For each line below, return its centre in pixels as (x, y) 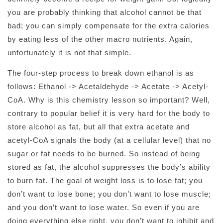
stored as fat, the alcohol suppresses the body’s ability (109, 167)
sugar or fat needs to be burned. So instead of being (104, 154)
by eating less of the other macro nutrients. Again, (100, 39)
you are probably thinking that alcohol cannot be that (105, 12)
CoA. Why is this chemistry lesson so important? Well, (109, 100)
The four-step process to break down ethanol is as (101, 73)
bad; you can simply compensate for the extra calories (109, 26)
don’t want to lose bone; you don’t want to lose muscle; (109, 194)
